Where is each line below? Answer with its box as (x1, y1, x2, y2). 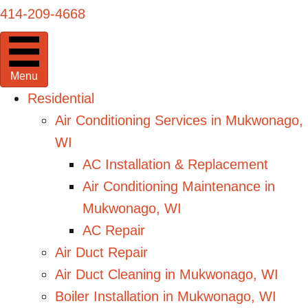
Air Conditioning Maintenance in (82, 178, 275, 194)
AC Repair (82, 222, 145, 238)
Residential (27, 90, 94, 106)
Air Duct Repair (55, 244, 148, 260)
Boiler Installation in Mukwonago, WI (55, 288, 276, 304)
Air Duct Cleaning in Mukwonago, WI (55, 266, 278, 282)
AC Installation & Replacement (82, 156, 268, 172)
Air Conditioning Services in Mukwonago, (55, 112, 303, 128)
